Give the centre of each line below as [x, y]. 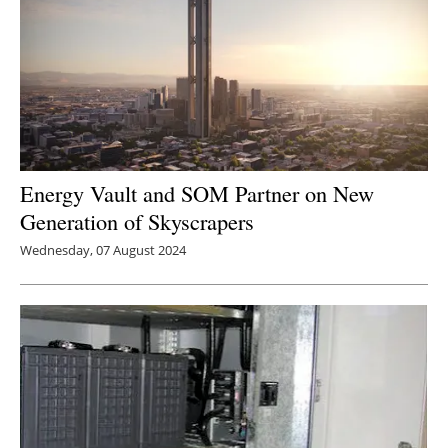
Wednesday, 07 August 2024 [103, 249]
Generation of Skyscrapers [137, 220]
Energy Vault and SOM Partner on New [197, 192]
